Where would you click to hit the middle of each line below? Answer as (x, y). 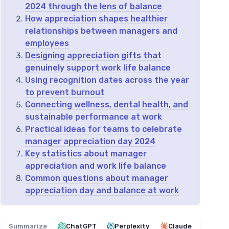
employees (47, 43)
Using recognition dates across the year (107, 80)
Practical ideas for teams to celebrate (104, 129)
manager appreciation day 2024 (90, 142)
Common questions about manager (97, 178)
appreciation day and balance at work (102, 191)
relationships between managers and (101, 31)
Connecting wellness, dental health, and (107, 105)
